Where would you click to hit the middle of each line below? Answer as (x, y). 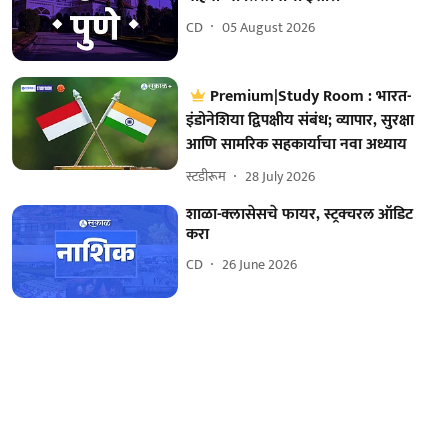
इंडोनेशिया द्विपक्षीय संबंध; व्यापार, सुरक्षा (300, 120)
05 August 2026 (269, 27)
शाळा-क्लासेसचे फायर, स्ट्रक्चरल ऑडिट (300, 214)
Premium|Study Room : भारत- (311, 96)
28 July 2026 (280, 177)
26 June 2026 (260, 265)
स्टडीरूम (206, 177)
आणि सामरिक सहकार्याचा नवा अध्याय (297, 144)
